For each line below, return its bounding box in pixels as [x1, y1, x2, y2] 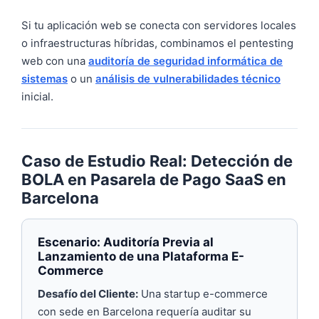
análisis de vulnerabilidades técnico [95, 72, 281, 85]
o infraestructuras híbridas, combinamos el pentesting [21, 36, 293, 50]
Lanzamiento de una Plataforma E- [38, 249, 244, 263]
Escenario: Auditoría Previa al [38, 235, 214, 249]
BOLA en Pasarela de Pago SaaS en [21, 170, 286, 189]
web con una [21, 54, 88, 68]
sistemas [21, 72, 68, 85]
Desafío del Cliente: [38, 287, 138, 300]
